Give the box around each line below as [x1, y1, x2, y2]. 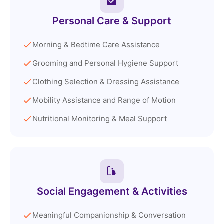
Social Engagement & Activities [36, 185, 187, 198]
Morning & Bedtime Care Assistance [32, 40, 160, 50]
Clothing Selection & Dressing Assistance [32, 77, 179, 87]
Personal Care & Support [52, 15, 171, 27]
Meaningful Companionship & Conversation [32, 210, 186, 220]
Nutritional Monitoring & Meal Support [32, 114, 167, 124]
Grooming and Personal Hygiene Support [32, 58, 178, 68]
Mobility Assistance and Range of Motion [32, 95, 176, 105]
